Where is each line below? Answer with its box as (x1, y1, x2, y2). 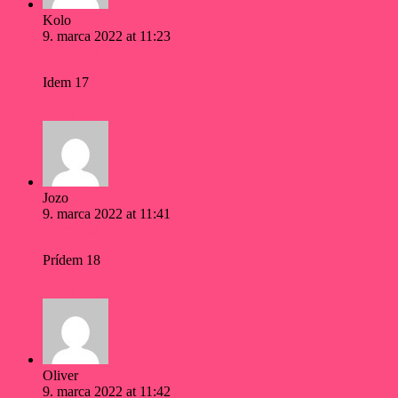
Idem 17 (43, 75, 89, 91)
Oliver (43, 368, 78, 384)
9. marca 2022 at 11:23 (43, 28, 171, 44)
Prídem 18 (43, 252, 100, 268)
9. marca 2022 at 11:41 (43, 206, 171, 222)
